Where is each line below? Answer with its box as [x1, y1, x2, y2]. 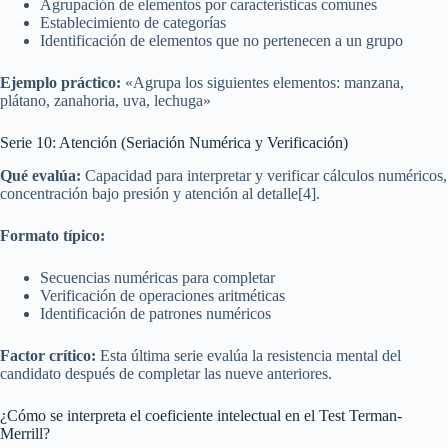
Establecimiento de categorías [40, 14, 226, 32]
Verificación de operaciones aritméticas [40, 287, 285, 305]
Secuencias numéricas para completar [40, 269, 275, 287]
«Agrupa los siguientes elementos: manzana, [121, 74, 404, 92]
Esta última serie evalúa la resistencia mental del [96, 347, 401, 365]
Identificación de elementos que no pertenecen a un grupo [40, 32, 403, 50]
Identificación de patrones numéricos [40, 305, 271, 323]
